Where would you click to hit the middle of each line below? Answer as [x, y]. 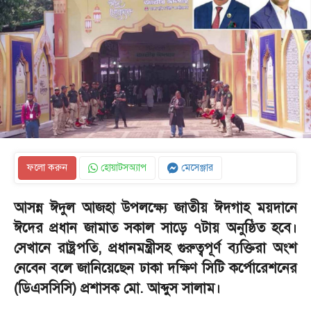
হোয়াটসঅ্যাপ [122, 168]
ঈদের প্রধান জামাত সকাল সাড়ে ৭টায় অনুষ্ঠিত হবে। [155, 228]
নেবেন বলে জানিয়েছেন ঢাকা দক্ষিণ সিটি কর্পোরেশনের [155, 268]
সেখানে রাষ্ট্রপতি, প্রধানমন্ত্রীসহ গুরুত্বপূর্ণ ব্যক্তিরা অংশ [155, 248]
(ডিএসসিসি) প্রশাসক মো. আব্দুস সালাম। [117, 288]
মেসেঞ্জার [196, 168]
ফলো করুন [47, 168]
